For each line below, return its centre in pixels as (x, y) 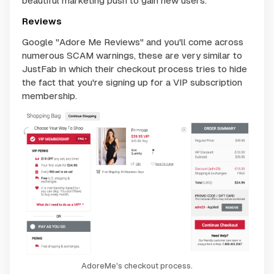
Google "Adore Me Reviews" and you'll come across (133, 42)
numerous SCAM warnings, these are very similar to (132, 56)
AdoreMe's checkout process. (137, 265)
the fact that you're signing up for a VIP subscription (132, 83)
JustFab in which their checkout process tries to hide (135, 69)
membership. (50, 96)
